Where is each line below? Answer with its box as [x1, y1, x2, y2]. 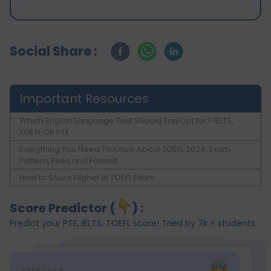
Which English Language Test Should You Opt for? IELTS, [19, 115, 233, 127]
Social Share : [10, 42, 97, 60]
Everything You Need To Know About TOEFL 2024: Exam [19, 143, 230, 155]
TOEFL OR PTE [19, 126, 70, 139]
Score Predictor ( [10, 200, 116, 217]
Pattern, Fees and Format [19, 155, 117, 167]
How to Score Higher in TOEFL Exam [19, 172, 155, 184]
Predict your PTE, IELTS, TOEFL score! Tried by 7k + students [10, 217, 255, 230]
